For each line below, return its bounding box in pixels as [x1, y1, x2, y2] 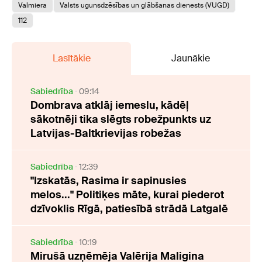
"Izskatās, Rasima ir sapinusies [30, 174, 187, 188]
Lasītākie [52, 52, 91, 64]
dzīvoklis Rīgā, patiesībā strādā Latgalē [30, 202, 228, 216]
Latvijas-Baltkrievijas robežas [30, 126, 181, 140]
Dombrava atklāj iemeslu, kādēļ [30, 98, 189, 112]
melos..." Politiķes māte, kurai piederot [30, 188, 224, 202]
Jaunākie [171, 52, 210, 64]
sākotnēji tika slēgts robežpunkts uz [30, 112, 211, 126]
